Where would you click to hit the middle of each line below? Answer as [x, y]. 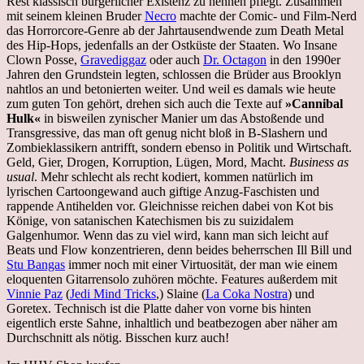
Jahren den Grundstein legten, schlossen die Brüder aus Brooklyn [174, 74]
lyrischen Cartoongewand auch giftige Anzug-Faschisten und [163, 191]
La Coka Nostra [247, 293]
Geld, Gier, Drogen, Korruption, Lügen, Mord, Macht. [148, 162]
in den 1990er [303, 59]
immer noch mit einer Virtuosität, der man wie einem [201, 264]
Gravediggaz [113, 59]
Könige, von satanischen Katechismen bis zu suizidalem [150, 220]
